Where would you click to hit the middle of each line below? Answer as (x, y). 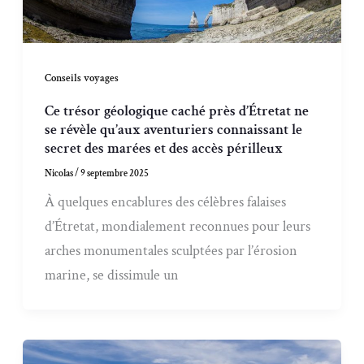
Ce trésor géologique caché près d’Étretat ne (177, 110)
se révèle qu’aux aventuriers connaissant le (174, 129)
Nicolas (60, 173)
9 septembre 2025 (115, 173)
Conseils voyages (82, 78)
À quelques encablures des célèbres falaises (166, 201)
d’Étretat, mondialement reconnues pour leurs (178, 226)
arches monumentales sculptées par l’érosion (171, 250)
